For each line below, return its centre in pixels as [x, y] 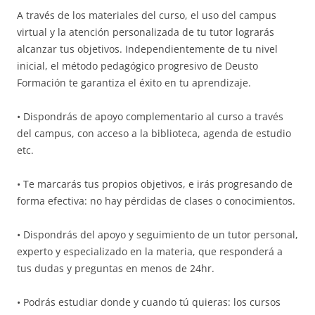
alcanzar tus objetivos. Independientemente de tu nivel [147, 49]
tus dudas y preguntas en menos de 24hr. [116, 268]
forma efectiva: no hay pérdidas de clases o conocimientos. [156, 200]
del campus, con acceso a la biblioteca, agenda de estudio [154, 133]
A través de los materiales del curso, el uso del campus [147, 15]
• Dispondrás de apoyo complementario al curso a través [150, 116]
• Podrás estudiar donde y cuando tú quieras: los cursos [149, 302]
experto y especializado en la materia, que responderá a [150, 251]
